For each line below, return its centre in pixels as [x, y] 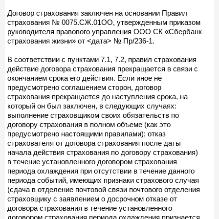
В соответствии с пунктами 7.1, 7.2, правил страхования [102, 59]
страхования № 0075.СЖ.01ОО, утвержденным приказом [104, 22]
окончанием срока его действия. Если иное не [85, 78]
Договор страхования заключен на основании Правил [97, 13]
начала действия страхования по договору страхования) [103, 152]
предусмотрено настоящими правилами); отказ [87, 133]
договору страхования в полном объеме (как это [89, 124]
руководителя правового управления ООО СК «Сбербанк [105, 31]
